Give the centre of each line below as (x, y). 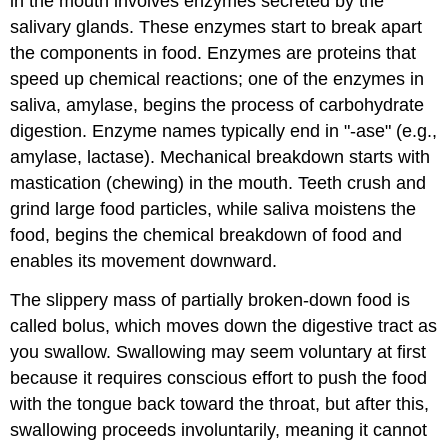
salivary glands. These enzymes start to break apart (216, 27)
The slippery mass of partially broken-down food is (210, 299)
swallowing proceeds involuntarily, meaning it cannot (219, 429)
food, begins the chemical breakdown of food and (206, 235)
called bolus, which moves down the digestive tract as (224, 325)
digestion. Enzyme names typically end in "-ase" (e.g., (224, 131)
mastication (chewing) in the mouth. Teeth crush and (218, 183)
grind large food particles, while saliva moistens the (213, 209)
